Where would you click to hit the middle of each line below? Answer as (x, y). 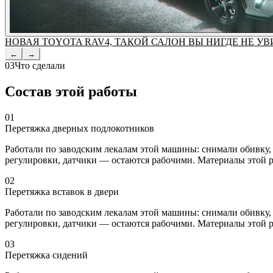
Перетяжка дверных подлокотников (80, 129)
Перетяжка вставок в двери (62, 192)
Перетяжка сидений (46, 255)
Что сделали (40, 66)
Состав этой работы (71, 92)
